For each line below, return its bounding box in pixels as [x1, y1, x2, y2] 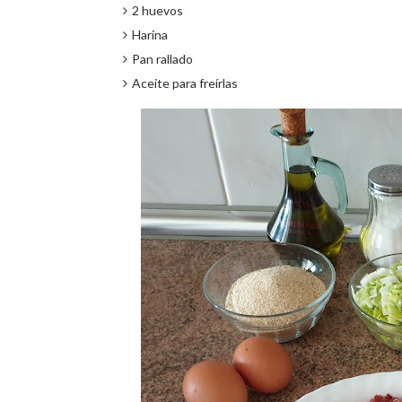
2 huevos [132, 3, 183, 18]
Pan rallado [132, 51, 193, 66]
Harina [132, 27, 170, 42]
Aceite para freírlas [132, 75, 240, 91]
